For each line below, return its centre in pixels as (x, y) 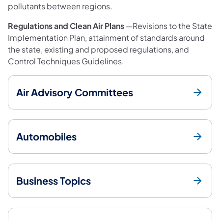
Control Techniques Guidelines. (66, 61)
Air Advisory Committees (75, 92)
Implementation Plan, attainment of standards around (106, 37)
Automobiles (46, 136)
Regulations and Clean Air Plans (66, 26)
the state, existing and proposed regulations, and (98, 49)
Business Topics (54, 180)
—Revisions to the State (168, 26)
